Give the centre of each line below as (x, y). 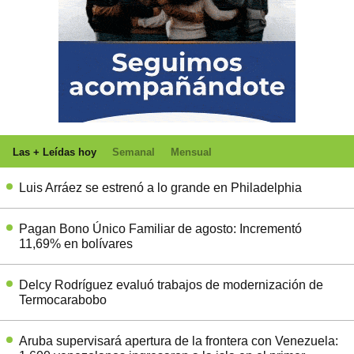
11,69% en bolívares (76, 243)
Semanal (134, 152)
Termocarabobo (63, 299)
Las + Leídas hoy (55, 152)
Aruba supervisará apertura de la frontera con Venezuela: (179, 341)
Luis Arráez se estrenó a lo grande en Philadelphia (160, 187)
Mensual (191, 152)
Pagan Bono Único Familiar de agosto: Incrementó (160, 228)
